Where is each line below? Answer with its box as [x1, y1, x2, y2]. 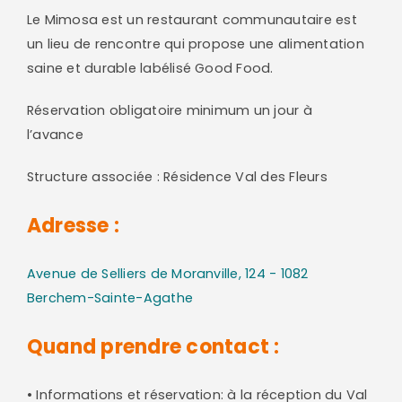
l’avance [26, 125, 83, 144]
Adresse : [26, 211, 120, 240]
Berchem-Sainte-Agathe [26, 288, 194, 307]
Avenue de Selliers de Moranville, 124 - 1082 [26, 264, 309, 283]
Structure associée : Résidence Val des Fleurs [26, 167, 328, 186]
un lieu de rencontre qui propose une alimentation [26, 34, 364, 53]
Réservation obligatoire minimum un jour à [26, 100, 312, 119]
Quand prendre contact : [26, 332, 280, 361]
